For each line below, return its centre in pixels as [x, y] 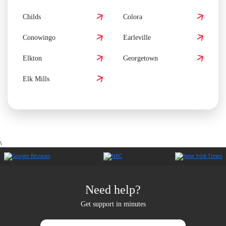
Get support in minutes [113, 204]
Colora [133, 16]
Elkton [32, 58]
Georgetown [140, 58]
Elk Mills [36, 78]
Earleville [137, 37]
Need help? [113, 190]
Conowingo [39, 37]
